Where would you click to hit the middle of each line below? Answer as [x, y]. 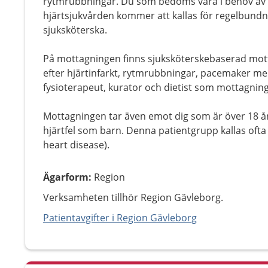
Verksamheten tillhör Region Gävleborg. [133, 197]
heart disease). [76, 145]
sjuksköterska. [75, 30]
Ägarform [66, 177]
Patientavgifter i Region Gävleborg [120, 218]
